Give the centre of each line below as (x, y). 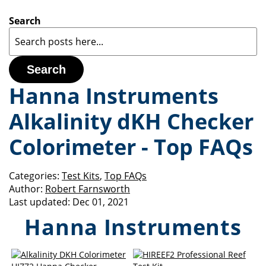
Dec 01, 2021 (101, 202)
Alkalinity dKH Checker (131, 121)
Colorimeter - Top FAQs (131, 147)
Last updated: (39, 202)
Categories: (34, 176)
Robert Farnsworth (88, 189)
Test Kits (81, 176)
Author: (26, 189)
